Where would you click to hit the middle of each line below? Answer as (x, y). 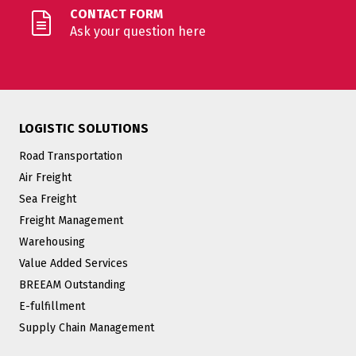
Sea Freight (48, 199)
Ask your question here (138, 31)
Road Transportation (71, 156)
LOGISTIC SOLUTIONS (84, 128)
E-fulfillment (52, 306)
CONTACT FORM (116, 14)
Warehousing (52, 242)
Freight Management (71, 221)
